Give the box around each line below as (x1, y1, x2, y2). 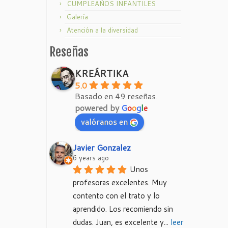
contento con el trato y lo (73, 190, 160, 201)
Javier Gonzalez (73, 141, 131, 153)
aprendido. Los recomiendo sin (73, 204, 173, 214)
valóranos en (81, 116, 128, 127)
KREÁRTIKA (75, 67, 128, 80)
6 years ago (73, 153, 109, 162)
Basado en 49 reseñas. (75, 90, 158, 102)
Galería (67, 12, 88, 21)
